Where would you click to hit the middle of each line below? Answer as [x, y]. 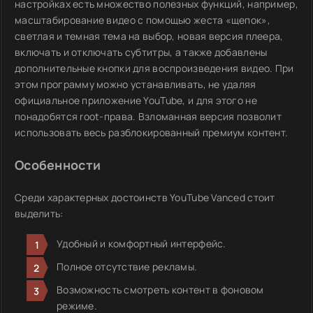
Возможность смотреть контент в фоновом [160, 290]
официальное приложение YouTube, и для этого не [136, 100]
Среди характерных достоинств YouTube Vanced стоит [145, 197]
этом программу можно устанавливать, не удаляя [136, 84]
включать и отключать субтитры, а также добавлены [141, 52]
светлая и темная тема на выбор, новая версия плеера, [149, 36]
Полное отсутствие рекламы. [127, 267]
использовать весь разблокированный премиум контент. [152, 132]
